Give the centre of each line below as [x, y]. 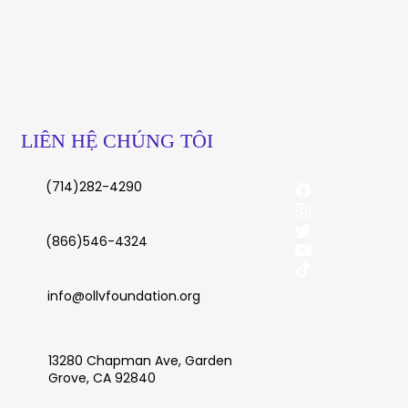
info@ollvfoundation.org [124, 296]
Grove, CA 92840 [102, 378]
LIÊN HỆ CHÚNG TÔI [117, 141]
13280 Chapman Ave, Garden [140, 361]
